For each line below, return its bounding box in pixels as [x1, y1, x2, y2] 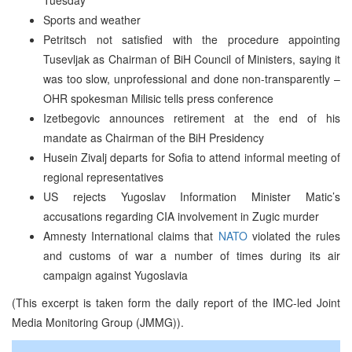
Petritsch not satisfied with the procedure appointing [43, 31, 340, 47]
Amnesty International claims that [43, 227, 218, 244]
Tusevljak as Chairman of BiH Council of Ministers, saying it [43, 50, 340, 67]
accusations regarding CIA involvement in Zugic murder [43, 207, 319, 224]
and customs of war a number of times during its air [43, 247, 340, 263]
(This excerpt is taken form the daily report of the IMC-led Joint [12, 294, 340, 310]
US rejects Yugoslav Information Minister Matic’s [43, 188, 340, 204]
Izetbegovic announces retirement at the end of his [43, 109, 340, 126]
